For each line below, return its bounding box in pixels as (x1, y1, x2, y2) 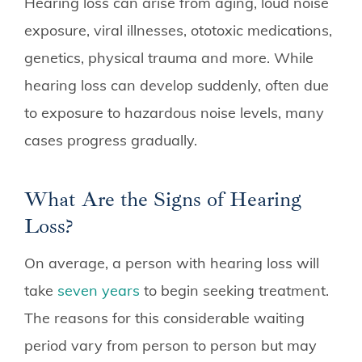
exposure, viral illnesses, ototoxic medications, (24, 20, 332, 40)
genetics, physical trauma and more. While (24, 48, 314, 67)
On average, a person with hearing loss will (24, 253, 319, 272)
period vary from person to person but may (24, 335, 317, 355)
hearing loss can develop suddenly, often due (24, 75, 329, 95)
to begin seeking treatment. (140, 280, 329, 300)
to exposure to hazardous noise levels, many (24, 103, 324, 122)
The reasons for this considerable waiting (24, 308, 305, 327)
